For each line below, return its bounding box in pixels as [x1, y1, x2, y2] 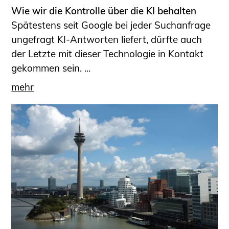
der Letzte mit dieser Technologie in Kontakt [11, 48, 204, 60]
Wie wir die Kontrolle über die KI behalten [11, 5, 197, 17]
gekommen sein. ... [11, 62, 91, 75]
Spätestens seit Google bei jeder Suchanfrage [11, 19, 211, 32]
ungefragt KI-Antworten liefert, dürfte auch [11, 33, 202, 46]
